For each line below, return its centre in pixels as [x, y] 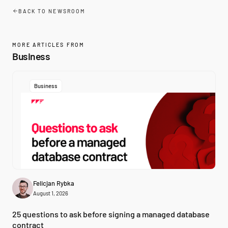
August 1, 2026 [50, 193]
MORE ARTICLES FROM [49, 44]
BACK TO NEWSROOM [52, 11]
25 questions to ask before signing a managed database [111, 214]
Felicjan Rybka [53, 183]
